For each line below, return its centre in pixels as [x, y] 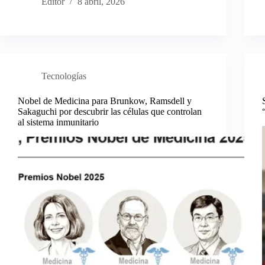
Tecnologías [64, 76]
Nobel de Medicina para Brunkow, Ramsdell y [105, 101]
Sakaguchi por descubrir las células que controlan [110, 112]
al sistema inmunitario [58, 122]
